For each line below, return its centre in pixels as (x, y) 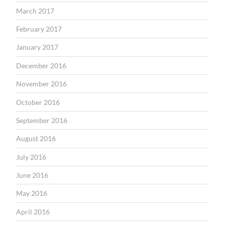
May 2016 (32, 193)
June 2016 (32, 175)
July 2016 (31, 157)
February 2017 (39, 29)
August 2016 (36, 139)
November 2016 (41, 84)
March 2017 (35, 11)
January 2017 (37, 47)
